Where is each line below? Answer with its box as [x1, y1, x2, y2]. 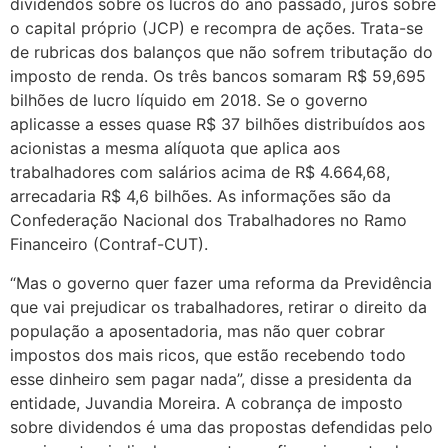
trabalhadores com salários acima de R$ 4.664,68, [10, 162, 390, 183]
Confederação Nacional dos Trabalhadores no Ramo [10, 210, 407, 231]
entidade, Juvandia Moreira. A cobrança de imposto [10, 392, 403, 413]
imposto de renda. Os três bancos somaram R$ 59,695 [10, 66, 426, 87]
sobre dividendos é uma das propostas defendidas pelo [10, 416, 433, 437]
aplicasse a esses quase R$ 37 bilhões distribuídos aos [10, 114, 425, 135]
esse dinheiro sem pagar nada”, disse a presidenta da [10, 368, 412, 389]
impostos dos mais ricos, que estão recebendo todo [10, 344, 406, 365]
